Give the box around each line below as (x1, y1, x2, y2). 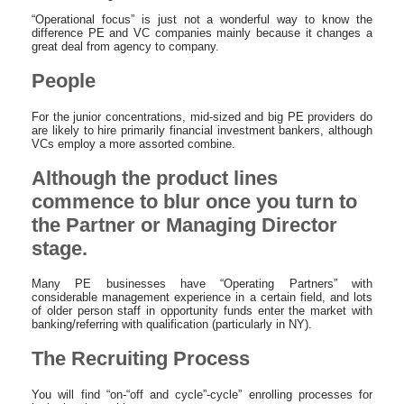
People (32, 69, 96, 93)
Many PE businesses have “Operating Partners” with (32, 277, 372, 290)
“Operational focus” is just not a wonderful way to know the (32, 13, 372, 26)
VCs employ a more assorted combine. (32, 136, 235, 151)
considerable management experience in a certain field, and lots (32, 290, 372, 304)
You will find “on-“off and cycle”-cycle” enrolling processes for (32, 387, 372, 401)
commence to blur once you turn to (32, 189, 357, 213)
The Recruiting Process (32, 347, 250, 371)
